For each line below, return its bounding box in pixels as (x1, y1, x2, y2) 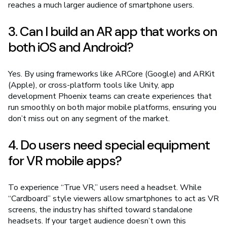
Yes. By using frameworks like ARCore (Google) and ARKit (8, 68, 215, 80)
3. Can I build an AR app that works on (8, 23, 217, 41)
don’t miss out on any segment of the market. (8, 113, 170, 125)
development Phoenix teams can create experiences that (8, 91, 212, 102)
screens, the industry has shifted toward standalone (8, 204, 193, 216)
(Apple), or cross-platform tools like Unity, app (8, 80, 174, 91)
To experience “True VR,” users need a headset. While (8, 182, 202, 194)
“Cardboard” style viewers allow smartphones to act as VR (8, 193, 219, 205)
